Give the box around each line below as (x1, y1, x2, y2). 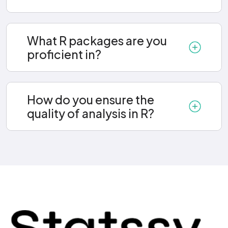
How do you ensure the (27, 92, 154, 107)
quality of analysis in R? (27, 106, 154, 121)
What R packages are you (27, 33, 167, 48)
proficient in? (27, 47, 101, 62)
